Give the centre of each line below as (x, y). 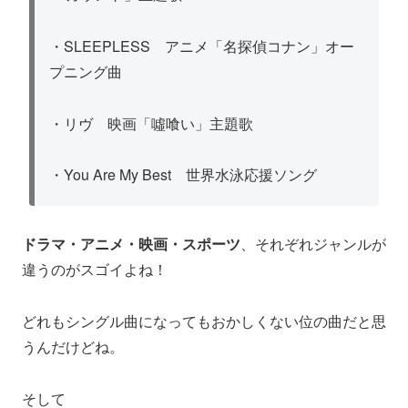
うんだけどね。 (73, 347)
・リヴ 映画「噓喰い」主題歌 (151, 123)
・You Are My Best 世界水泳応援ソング (183, 175)
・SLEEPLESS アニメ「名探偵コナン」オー (202, 46)
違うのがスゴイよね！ (95, 270)
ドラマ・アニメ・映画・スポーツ (131, 244)
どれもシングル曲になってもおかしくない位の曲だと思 (204, 321)
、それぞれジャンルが (313, 244)
